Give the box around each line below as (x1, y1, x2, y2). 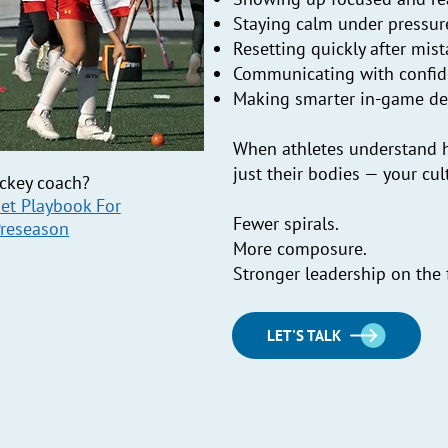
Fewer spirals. (233, 211, 340, 235)
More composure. (233, 236, 368, 260)
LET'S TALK (267, 325, 342, 345)
